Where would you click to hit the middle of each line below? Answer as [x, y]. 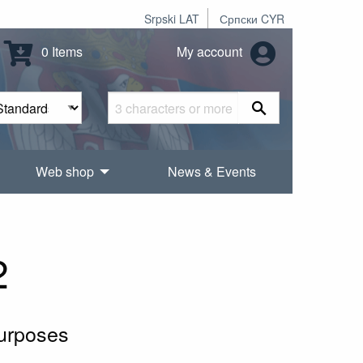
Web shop [65, 172]
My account [211, 52]
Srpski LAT [172, 19]
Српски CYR [252, 19]
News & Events [211, 172]
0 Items [61, 52]
